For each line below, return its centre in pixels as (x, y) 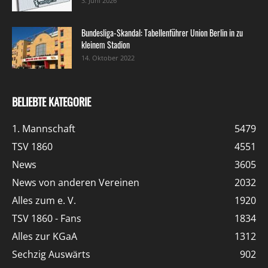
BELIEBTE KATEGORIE (51, 102)
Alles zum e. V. (44, 201)
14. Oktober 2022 (108, 58)
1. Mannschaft (44, 129)
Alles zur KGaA (45, 237)
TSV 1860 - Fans (47, 219)
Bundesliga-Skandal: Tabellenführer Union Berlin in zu (162, 33)
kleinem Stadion (106, 45)
